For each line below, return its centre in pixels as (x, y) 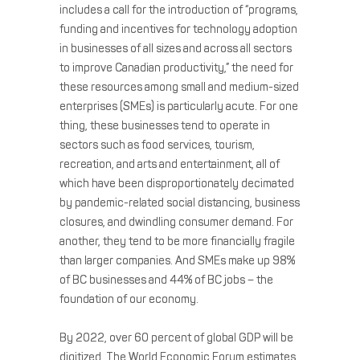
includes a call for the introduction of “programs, (179, 10)
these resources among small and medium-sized (179, 87)
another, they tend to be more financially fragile (177, 241)
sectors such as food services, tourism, (157, 145)
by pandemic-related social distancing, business (180, 202)
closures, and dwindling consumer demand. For (176, 222)
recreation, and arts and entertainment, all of (170, 164)
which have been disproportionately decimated (177, 183)
